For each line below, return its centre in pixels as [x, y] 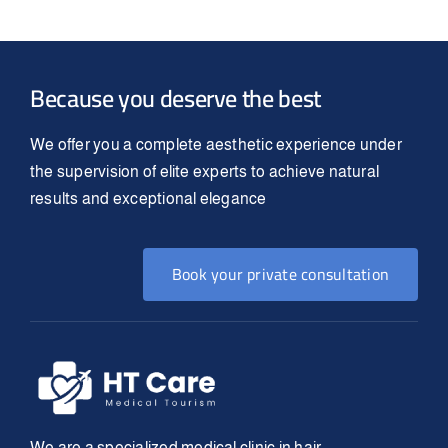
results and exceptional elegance [148, 198]
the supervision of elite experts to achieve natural [204, 171]
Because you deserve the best [175, 98]
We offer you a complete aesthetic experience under [215, 144]
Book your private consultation [280, 273]
